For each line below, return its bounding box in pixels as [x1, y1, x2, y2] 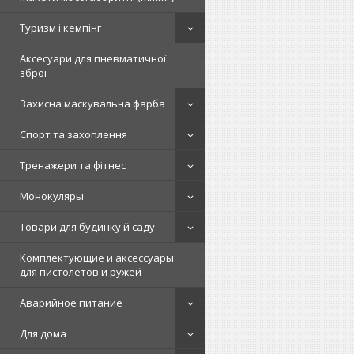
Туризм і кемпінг [20, 21, 101, 35]
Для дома [20, 326, 66, 341]
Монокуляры [20, 189, 84, 203]
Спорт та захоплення [20, 127, 127, 141]
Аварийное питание [20, 296, 122, 310]
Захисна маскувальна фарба [20, 96, 165, 111]
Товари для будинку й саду [20, 220, 155, 234]
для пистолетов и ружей [20, 265, 141, 279]
